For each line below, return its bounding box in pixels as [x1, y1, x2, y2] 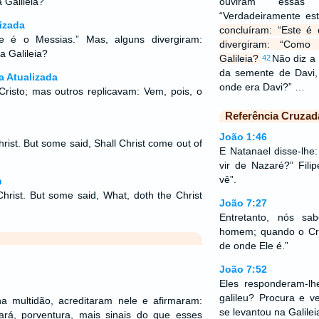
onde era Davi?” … [219, 81, 305, 93]
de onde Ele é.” [219, 240, 288, 251]
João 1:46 [219, 131, 267, 142]
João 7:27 [219, 197, 267, 209]
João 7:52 [219, 263, 267, 275]
